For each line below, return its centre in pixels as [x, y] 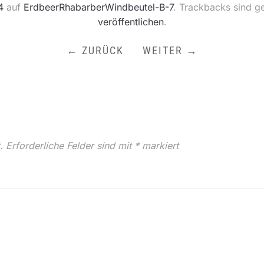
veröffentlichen [131, 22]
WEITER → [170, 50]
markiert [159, 146]
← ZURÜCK [95, 50]
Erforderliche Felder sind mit [70, 146]
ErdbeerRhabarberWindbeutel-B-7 [98, 7]
